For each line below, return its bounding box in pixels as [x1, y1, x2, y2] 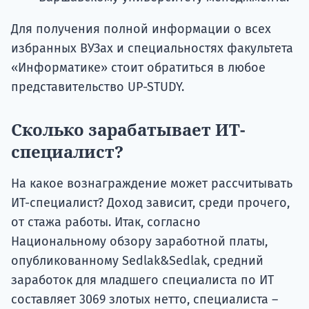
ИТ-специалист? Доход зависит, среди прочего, [11, 195, 290, 210]
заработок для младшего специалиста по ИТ [11, 272, 274, 288]
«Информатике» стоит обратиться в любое [11, 59, 266, 75]
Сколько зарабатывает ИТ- [11, 117, 245, 141]
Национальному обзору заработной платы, [11, 233, 268, 249]
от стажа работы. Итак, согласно [11, 214, 201, 230]
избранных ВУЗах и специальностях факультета [11, 40, 293, 56]
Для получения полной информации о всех [11, 21, 271, 37]
